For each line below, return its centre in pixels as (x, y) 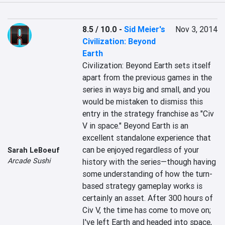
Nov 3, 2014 (196, 29)
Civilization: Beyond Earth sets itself (147, 65)
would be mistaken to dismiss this (143, 101)
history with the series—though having (149, 162)
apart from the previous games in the (147, 77)
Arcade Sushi (29, 161)
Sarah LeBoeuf (34, 150)
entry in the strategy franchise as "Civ (148, 114)
